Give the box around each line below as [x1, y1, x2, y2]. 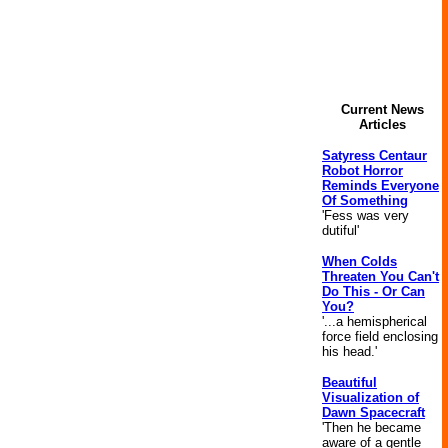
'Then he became [322, 420, 421, 435]
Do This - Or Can [322, 284, 425, 299]
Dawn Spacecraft [322, 405, 425, 420]
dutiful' [322, 223, 359, 238]
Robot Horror [322, 163, 403, 178]
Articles [358, 117, 406, 132]
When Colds [322, 254, 397, 269]
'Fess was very [322, 208, 409, 223]
